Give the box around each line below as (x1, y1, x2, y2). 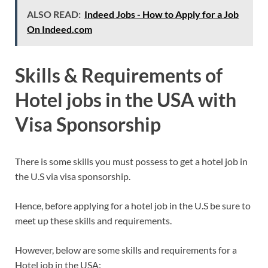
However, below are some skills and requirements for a (15, 244, 237, 256)
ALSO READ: (27, 8, 81, 20)
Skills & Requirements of (15, 63, 223, 87)
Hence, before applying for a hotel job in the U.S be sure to (15, 200, 251, 212)
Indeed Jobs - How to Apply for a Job (84, 8, 239, 20)
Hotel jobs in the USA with (15, 88, 236, 112)
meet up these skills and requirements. (15, 215, 172, 227)
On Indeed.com (27, 23, 92, 35)
